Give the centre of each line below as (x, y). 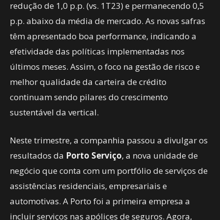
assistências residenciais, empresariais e (88, 186)
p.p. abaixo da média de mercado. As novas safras (108, 21)
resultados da (37, 155)
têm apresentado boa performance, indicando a (103, 36)
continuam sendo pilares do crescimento (89, 97)
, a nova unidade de (160, 155)
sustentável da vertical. (54, 112)
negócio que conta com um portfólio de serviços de (109, 171)
